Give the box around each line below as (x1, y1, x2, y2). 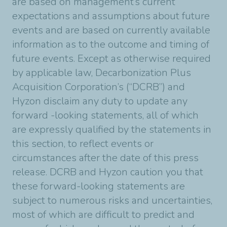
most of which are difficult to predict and (12, 208, 195, 221)
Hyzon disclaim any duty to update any (12, 94, 187, 108)
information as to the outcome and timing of (12, 37, 209, 51)
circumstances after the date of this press (12, 151, 199, 165)
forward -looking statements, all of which (12, 108, 199, 122)
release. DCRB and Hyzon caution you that (12, 165, 203, 179)
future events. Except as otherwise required (12, 52, 211, 65)
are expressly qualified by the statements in (12, 123, 211, 136)
